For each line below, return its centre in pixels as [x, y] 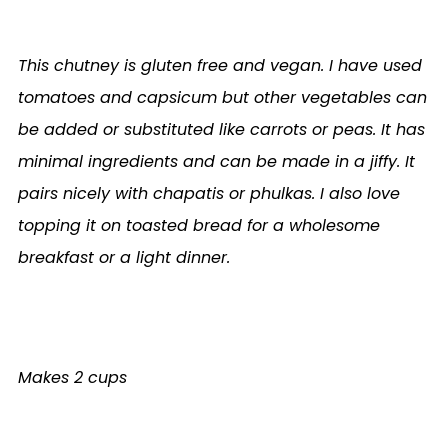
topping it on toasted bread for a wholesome [198, 225]
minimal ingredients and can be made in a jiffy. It [216, 161]
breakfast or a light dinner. [123, 257]
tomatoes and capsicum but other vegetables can [222, 97]
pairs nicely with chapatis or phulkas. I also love [208, 193]
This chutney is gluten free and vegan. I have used [219, 65]
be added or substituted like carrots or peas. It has [221, 129]
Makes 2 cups [72, 377]
